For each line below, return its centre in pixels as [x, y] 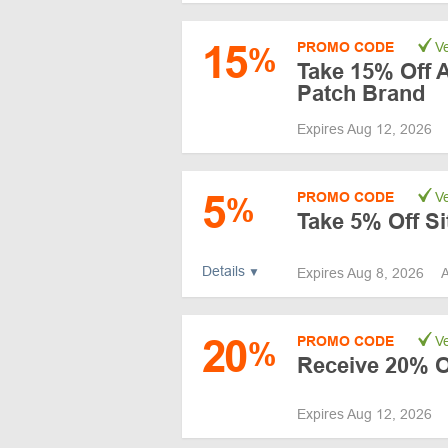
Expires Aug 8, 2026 [362, 272]
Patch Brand [361, 93]
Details [223, 270]
